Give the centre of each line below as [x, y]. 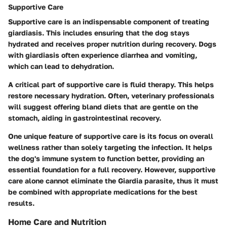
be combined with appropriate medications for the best [103, 192]
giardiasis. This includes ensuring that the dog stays [99, 33]
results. [21, 203]
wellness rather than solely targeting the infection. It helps [110, 147]
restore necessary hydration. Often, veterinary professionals [111, 96]
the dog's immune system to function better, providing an [106, 159]
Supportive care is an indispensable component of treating [109, 22]
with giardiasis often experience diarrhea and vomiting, [103, 55]
